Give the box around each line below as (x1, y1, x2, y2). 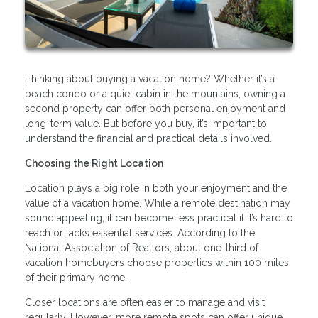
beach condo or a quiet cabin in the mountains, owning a (25, 87, 285, 99)
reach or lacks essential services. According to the (25, 226, 255, 238)
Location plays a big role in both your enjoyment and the (25, 182, 287, 194)
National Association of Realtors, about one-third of (25, 241, 258, 253)
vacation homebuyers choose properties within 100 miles (25, 256, 289, 268)
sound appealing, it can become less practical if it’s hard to (25, 212, 293, 224)
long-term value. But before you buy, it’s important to (25, 117, 267, 129)
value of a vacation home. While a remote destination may (25, 197, 290, 209)
